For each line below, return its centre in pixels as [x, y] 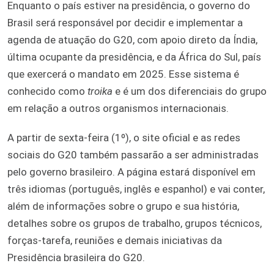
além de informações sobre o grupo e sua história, [123, 206]
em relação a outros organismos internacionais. [118, 108]
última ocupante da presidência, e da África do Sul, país [134, 57]
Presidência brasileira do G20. [76, 257]
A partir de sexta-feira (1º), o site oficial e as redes [124, 137]
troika [100, 91]
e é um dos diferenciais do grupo [190, 91]
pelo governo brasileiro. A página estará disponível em [131, 172]
